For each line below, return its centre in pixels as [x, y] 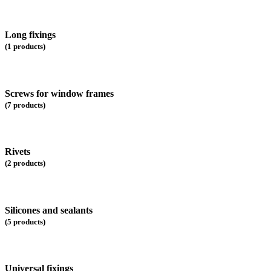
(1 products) [25, 47]
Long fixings [30, 35]
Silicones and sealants [49, 210]
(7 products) [25, 105]
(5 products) [25, 221]
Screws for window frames [59, 93]
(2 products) [25, 163]
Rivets [18, 152]
